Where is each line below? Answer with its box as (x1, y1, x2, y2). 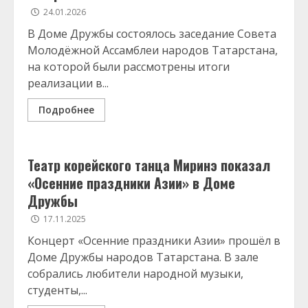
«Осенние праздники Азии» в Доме (27, 173, 235, 193)
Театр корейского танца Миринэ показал (27, 155, 270, 175)
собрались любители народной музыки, (27, 266, 243, 281)
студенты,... (27, 283, 87, 298)
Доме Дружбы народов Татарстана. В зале (27, 250, 258, 265)
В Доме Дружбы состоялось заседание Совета (27, 26, 276, 41)
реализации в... (27, 76, 109, 91)
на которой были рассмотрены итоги (27, 59, 230, 74)
